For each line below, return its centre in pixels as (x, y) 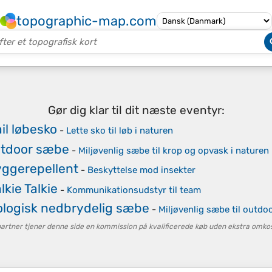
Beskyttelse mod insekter (141, 170)
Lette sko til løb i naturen (119, 131)
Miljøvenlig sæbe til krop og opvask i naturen (173, 150)
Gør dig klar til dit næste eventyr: (136, 110)
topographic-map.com (87, 21)
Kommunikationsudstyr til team (134, 190)
